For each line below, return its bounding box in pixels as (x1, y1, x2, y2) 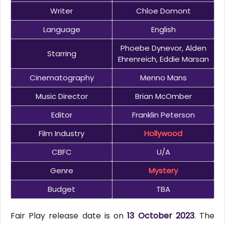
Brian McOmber (135, 91, 192, 102)
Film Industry (39, 128, 84, 139)
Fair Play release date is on (10, 210, 128, 222)
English (151, 24, 176, 35)
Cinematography (29, 72, 94, 83)
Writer (50, 6, 73, 17)
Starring (47, 48, 76, 59)
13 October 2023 (127, 210, 194, 222)
